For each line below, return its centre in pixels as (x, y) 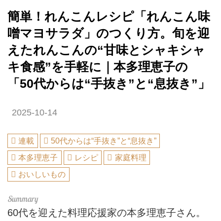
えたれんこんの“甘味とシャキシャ (106, 50)
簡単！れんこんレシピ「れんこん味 (109, 16)
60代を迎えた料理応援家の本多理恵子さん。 (107, 212)
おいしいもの (42, 174)
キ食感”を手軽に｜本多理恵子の (98, 67)
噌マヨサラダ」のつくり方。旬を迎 (109, 33)
